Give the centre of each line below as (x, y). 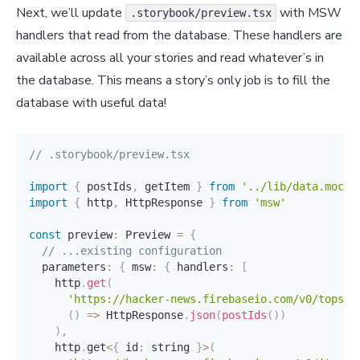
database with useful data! (91, 103)
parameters (67, 267)
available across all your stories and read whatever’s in (170, 58)
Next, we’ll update (71, 13)
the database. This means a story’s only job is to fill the (173, 81)
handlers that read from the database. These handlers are (179, 36)
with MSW (309, 13)
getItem (167, 187)
